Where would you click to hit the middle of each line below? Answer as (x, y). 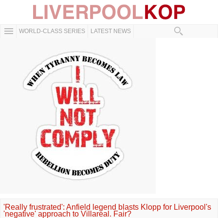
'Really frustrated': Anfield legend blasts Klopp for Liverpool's (107, 207)
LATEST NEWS (111, 31)
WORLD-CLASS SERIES (52, 31)
